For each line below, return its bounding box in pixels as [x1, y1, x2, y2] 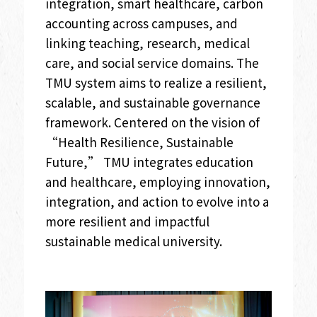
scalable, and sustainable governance [45, 93, 260, 111]
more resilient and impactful [45, 212, 209, 230]
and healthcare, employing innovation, [45, 172, 270, 190]
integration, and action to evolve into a [45, 192, 269, 210]
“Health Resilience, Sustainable [45, 132, 234, 151]
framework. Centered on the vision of [45, 113, 260, 131]
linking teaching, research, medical [45, 33, 250, 52]
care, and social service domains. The [45, 53, 259, 71]
